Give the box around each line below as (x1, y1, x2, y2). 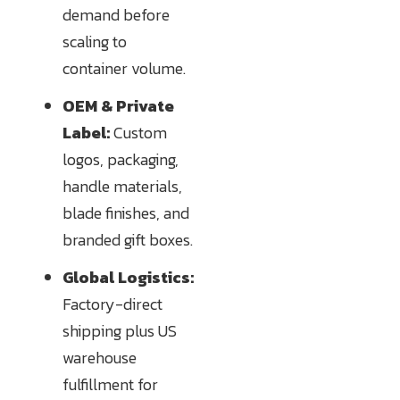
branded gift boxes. (62, 228, 193, 252)
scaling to (62, 29, 127, 54)
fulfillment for (62, 372, 158, 396)
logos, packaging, (62, 147, 179, 171)
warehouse (62, 346, 137, 370)
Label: (62, 121, 110, 145)
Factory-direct (62, 292, 162, 316)
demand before (62, 3, 170, 27)
